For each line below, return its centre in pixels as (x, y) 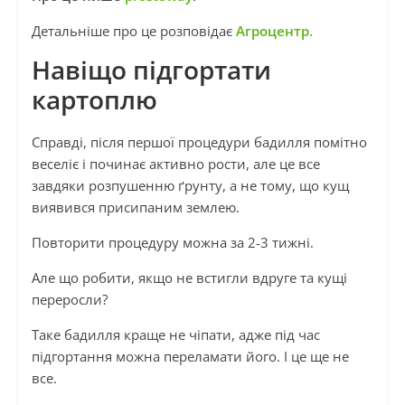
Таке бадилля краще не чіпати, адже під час (175, 335)
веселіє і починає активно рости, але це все (175, 164)
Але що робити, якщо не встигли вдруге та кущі (189, 278)
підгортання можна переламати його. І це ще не (190, 357)
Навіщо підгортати (151, 70)
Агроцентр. (272, 31)
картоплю (94, 100)
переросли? (69, 300)
